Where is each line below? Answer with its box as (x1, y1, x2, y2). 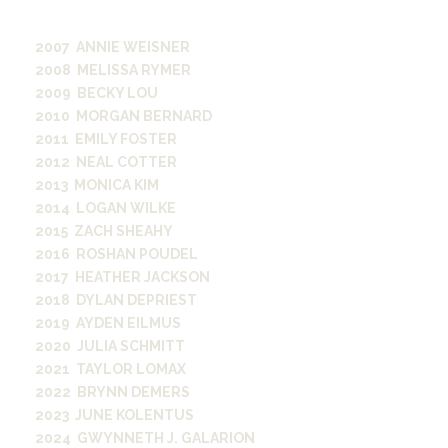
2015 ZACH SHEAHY (35, 223, 173, 239)
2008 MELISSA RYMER (35, 62, 191, 78)
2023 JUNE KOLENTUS (35, 407, 194, 423)
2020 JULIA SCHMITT (35, 338, 185, 354)
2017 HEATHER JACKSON (35, 269, 210, 285)
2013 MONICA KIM (35, 177, 159, 193)
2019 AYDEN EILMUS (35, 315, 181, 331)
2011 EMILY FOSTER (35, 131, 177, 147)
